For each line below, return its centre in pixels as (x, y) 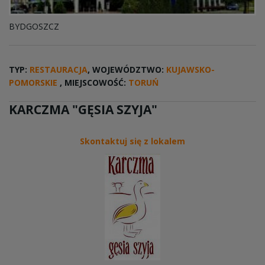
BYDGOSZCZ (34, 26)
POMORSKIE (33, 82)
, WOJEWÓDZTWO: (127, 69)
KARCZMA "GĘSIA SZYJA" (83, 109)
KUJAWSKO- (190, 69)
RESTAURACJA (59, 69)
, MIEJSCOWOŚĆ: (94, 82)
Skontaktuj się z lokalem (132, 141)
